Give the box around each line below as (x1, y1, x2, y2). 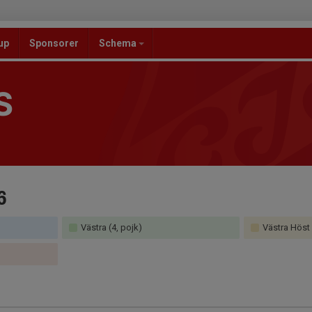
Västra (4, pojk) (79, 222, 143, 233)
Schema (99, 38, 139, 49)
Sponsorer (29, 38, 79, 49)
